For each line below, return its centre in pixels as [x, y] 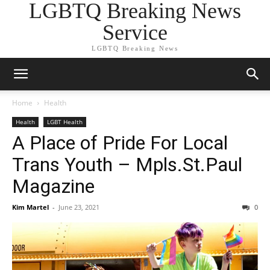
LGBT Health [65, 122]
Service [135, 33]
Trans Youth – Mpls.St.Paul [127, 165]
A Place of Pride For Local [120, 143]
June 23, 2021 [79, 207]
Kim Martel [30, 207]
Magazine [53, 186]
